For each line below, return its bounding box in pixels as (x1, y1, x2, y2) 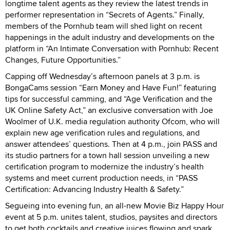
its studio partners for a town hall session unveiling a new (5, 149, 209, 161)
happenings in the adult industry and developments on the (5, 31, 215, 43)
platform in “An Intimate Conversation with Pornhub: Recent (5, 42, 219, 54)
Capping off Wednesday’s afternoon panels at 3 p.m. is (5, 70, 200, 82)
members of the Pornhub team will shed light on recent (5, 20, 202, 32)
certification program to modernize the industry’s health (5, 160, 204, 172)
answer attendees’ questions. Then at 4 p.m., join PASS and (5, 138, 217, 150)
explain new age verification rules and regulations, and (5, 126, 200, 139)
